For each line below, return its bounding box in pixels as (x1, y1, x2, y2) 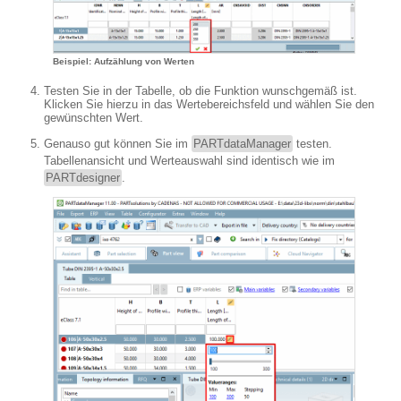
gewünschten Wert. (44, 110, 143, 124)
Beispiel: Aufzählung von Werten (53, 55, 194, 66)
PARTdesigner (46, 170, 120, 184)
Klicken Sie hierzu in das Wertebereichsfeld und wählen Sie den (44, 97, 374, 111)
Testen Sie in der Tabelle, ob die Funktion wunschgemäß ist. (44, 83, 357, 98)
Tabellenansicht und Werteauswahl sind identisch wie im (44, 153, 335, 167)
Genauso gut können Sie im (44, 136, 192, 150)
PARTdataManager (193, 136, 291, 150)
